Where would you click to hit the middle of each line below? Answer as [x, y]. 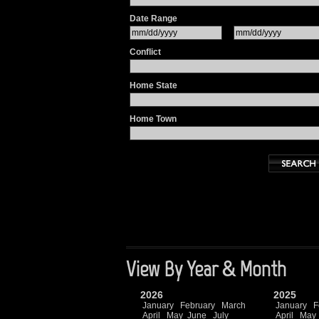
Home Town [153, 119]
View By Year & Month [206, 269]
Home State [153, 85]
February [198, 305]
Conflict [145, 52]
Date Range [153, 19]
